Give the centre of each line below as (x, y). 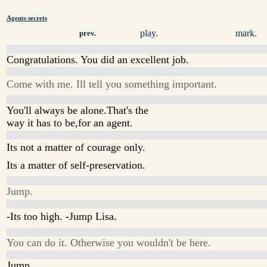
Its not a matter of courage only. (76, 148)
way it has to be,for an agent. (70, 122)
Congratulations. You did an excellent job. (98, 59)
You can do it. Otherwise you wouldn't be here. (109, 242)
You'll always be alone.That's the (78, 110)
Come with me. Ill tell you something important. (112, 84)
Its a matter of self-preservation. (76, 165)
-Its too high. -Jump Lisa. (62, 216)
